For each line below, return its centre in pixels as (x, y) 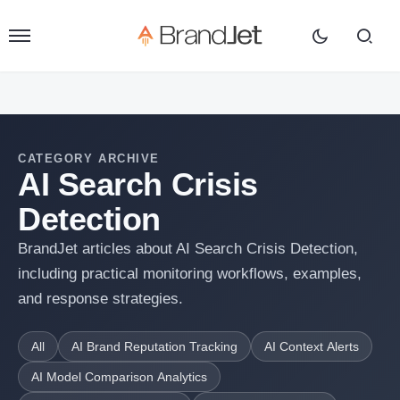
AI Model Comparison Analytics (119, 377)
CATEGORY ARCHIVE (89, 158)
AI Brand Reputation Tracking (154, 346)
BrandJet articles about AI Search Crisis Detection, (188, 249)
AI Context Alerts (312, 346)
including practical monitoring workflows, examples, (190, 274)
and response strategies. (100, 299)
